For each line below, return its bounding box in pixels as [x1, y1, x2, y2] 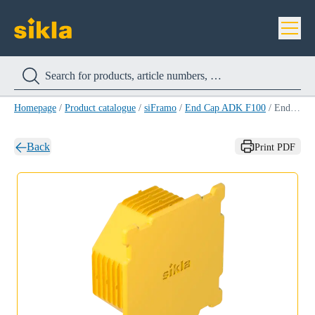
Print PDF [255, 142, 295, 153]
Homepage [14, 103, 56, 113]
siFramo [144, 103, 176, 113]
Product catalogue [65, 103, 136, 113]
